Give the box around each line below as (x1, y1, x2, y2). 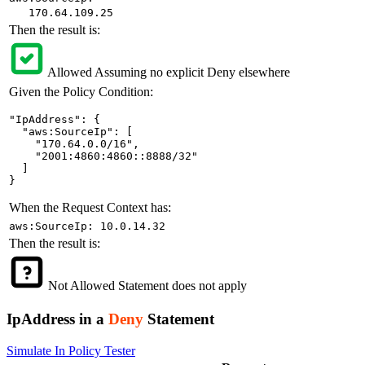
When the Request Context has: (9, 200, 171, 214)
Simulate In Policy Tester (7, 344, 135, 358)
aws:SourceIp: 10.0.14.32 (9, 219, 165, 232)
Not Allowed (45, 278, 118, 292)
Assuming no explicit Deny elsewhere (95, 64, 290, 79)
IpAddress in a (7, 310, 108, 328)
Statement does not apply (118, 278, 247, 292)
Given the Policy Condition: (9, 84, 153, 99)
